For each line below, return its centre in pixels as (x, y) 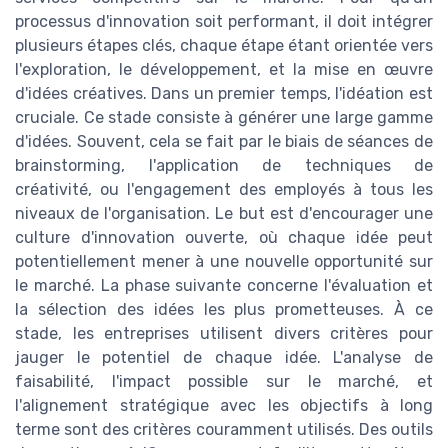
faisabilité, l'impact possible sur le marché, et (224, 381)
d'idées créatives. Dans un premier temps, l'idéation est (224, 93)
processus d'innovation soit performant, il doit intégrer (224, 21)
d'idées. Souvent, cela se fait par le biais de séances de (224, 141)
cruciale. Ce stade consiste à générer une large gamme (224, 117)
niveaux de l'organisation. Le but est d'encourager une (224, 213)
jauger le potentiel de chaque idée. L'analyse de (224, 357)
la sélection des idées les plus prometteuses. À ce (224, 309)
